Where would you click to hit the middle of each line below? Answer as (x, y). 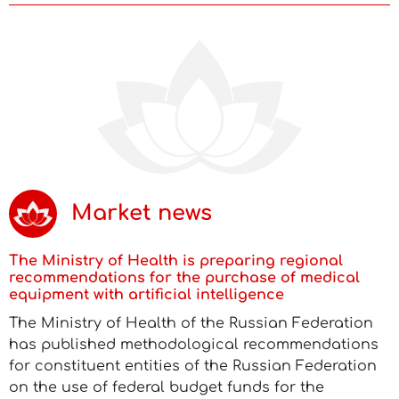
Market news (142, 213)
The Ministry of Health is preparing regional (176, 261)
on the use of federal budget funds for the (167, 387)
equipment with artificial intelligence (147, 295)
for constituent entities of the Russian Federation (193, 366)
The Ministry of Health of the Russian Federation (191, 323)
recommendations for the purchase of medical (184, 278)
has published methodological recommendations (194, 345)
